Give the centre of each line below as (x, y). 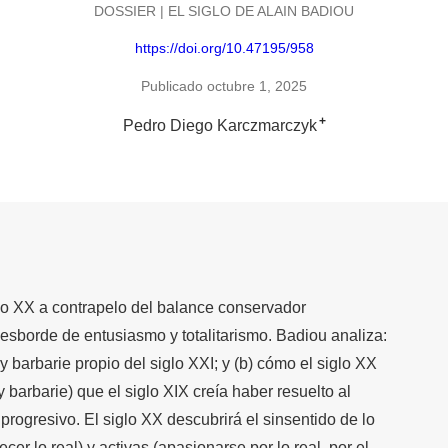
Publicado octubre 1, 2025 (224, 85)
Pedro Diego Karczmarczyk (219, 125)
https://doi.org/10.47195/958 (224, 48)
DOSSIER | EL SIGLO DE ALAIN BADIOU (224, 10)
